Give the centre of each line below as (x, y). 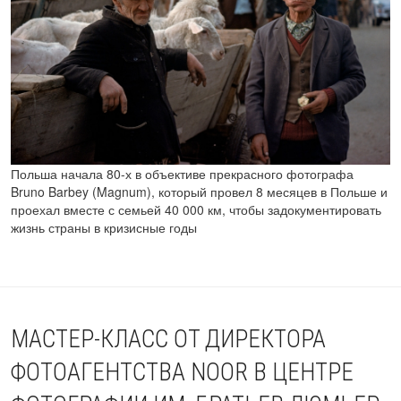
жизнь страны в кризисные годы (109, 228)
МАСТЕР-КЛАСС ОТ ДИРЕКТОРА (168, 340)
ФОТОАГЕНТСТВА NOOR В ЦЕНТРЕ (182, 373)
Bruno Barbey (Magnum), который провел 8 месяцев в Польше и (199, 192)
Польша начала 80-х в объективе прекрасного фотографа (182, 174)
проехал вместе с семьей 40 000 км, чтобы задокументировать (196, 210)
